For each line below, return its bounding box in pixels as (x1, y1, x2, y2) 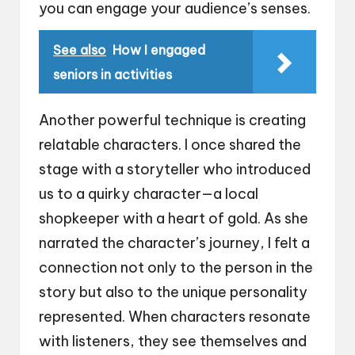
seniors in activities (53, 66, 172, 82)
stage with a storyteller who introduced (39, 159, 311, 178)
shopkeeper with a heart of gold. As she (39, 208, 308, 227)
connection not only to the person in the (39, 258, 313, 277)
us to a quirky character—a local (39, 184, 258, 203)
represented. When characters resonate (39, 307, 311, 326)
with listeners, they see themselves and (39, 331, 307, 350)
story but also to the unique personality (39, 282, 307, 301)
